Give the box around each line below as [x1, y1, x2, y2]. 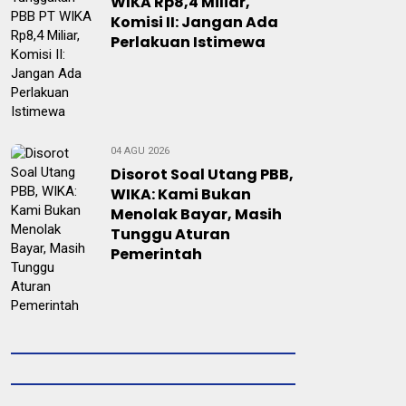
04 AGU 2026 [111, 145, 169, 157]
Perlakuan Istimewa [111, 32, 266, 53]
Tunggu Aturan [111, 224, 230, 245]
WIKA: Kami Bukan [111, 184, 251, 205]
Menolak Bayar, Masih [111, 204, 282, 225]
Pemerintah [111, 244, 202, 265]
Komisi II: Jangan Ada [111, 12, 278, 33]
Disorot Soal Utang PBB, [111, 164, 294, 185]
